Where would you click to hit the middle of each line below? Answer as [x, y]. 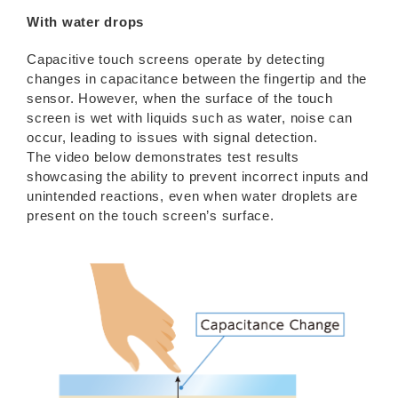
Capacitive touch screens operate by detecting [176, 59]
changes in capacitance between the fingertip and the [197, 78]
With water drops [85, 21]
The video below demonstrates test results [163, 156]
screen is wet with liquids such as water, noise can [190, 117]
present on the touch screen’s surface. [151, 215]
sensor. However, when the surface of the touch [180, 98]
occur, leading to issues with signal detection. [172, 137]
